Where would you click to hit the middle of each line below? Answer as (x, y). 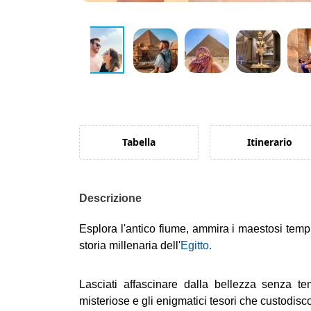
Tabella (139, 142)
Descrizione (110, 198)
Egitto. (196, 245)
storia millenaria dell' (130, 245)
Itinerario (269, 142)
